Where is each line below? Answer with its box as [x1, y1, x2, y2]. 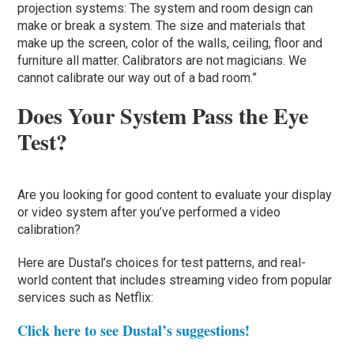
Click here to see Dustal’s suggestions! [17, 319, 250, 341]
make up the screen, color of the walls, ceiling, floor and [17, 35, 323, 51]
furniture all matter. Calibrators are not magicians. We [17, 52, 307, 68]
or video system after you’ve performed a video [17, 204, 281, 220]
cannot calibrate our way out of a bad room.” [17, 70, 258, 85]
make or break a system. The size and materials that [17, 17, 306, 33]
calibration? [17, 221, 85, 237]
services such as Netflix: [17, 289, 154, 305]
